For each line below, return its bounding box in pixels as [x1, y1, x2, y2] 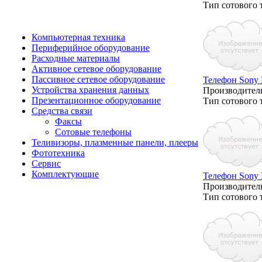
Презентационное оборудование [32, 95, 161, 105]
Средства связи [32, 106, 92, 116]
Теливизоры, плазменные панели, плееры [32, 137, 198, 147]
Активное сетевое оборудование [32, 64, 161, 74]
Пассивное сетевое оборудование [32, 74, 165, 84]
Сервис [32, 158, 61, 168]
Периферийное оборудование [32, 43, 150, 53]
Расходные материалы [32, 53, 120, 63]
